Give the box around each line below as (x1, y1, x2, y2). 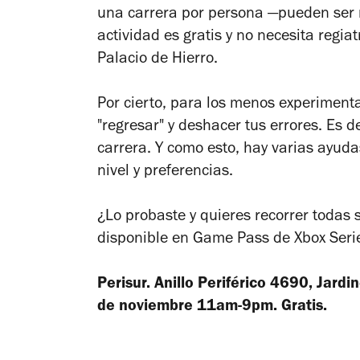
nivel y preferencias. (97, 164, 233, 181)
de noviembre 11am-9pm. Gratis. (97, 299, 327, 316)
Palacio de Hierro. (97, 51, 218, 68)
